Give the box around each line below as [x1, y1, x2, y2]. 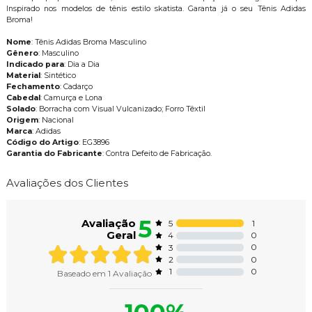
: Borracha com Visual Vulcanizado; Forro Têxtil [35, 104, 205, 114]
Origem [6, 115, 38, 125]
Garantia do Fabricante [6, 148, 102, 158]
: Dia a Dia [63, 59, 100, 69]
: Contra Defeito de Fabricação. [102, 148, 212, 158]
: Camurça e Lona [40, 93, 102, 102]
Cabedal [6, 93, 40, 102]
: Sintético [40, 70, 76, 80]
